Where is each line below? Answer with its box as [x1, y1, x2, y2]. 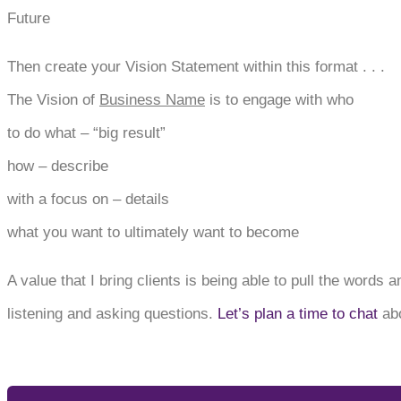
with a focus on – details [7, 191, 169, 208]
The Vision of [7, 91, 99, 108]
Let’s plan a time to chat [218, 305, 378, 322]
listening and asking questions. [7, 305, 218, 322]
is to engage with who [205, 91, 354, 108]
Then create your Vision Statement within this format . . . [7, 58, 385, 75]
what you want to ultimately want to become [7, 224, 299, 241]
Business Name [99, 91, 205, 108]
